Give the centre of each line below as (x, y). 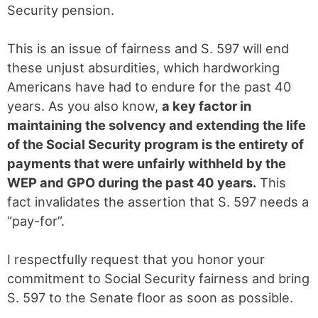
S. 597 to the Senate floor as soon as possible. (150, 297)
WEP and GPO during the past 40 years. (132, 182)
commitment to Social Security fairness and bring (158, 278)
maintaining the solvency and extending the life (157, 125)
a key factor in (207, 106)
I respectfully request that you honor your (136, 259)
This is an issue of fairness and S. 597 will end (148, 48)
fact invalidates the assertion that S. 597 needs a (158, 202)
